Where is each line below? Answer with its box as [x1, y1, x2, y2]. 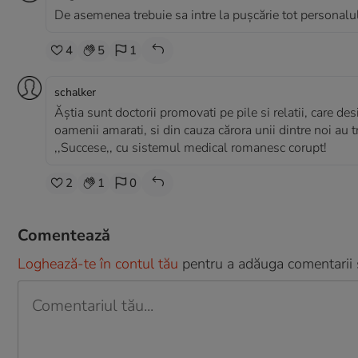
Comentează [18, 225, 110, 246]
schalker [54, 85, 96, 100]
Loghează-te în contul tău [18, 254, 178, 273]
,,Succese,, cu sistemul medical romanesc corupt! [54, 139, 327, 157]
